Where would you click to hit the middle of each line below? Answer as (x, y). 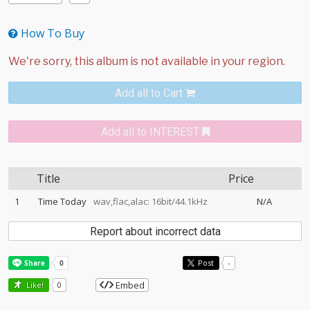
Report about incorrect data (155, 231)
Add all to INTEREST (150, 132)
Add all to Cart (149, 93)
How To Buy (51, 33)
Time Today (62, 201)
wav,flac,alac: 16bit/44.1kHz (148, 201)
